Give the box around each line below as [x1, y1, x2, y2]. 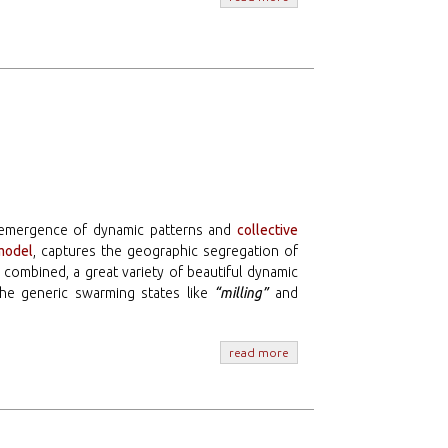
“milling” [214, 285, 269, 302]
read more [228, 346, 289, 360]
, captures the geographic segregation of [33, 243, 298, 260]
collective [236, 222, 298, 239]
